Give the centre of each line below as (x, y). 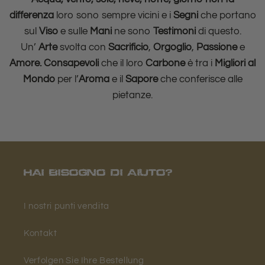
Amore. (27, 64)
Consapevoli (72, 64)
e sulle (74, 32)
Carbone (165, 64)
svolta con (83, 48)
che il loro (122, 64)
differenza (33, 16)
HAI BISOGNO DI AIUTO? (98, 174)
